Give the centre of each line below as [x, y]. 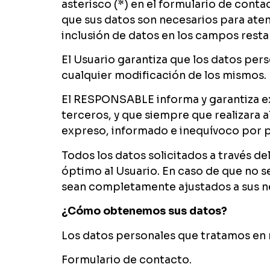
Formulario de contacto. [127, 259]
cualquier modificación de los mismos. [165, 75]
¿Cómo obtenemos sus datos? [144, 211]
